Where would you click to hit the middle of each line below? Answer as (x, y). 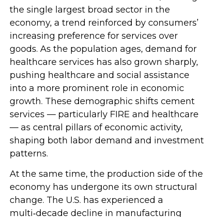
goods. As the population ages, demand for (103, 49)
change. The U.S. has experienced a (86, 200)
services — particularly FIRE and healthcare (104, 115)
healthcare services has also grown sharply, (104, 62)
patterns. (29, 154)
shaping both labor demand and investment (107, 141)
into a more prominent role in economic (97, 88)
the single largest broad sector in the (90, 10)
